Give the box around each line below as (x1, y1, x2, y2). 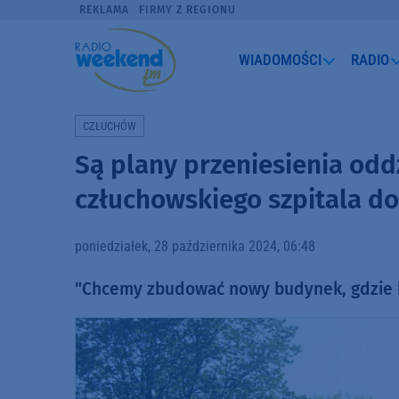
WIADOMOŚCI (239, 50, 322, 69)
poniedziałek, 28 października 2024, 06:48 (75, 237, 315, 255)
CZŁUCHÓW (83, 118, 136, 133)
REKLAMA (79, 4, 130, 16)
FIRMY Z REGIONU (138, 4, 236, 16)
